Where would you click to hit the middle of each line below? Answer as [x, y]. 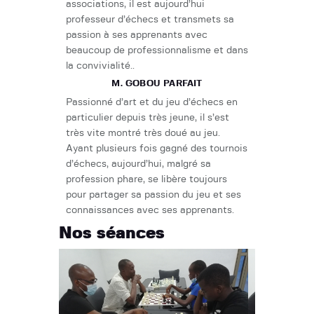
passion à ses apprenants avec [137, 35]
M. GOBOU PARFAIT [157, 84]
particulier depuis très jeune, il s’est [148, 118]
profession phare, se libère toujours [146, 180]
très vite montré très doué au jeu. [143, 134]
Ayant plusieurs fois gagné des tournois [157, 149]
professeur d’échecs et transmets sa [150, 20]
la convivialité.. [100, 66]
